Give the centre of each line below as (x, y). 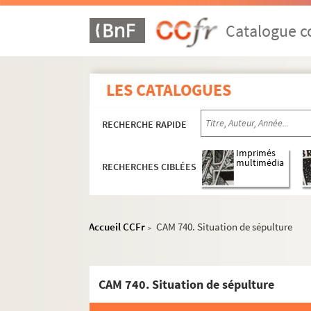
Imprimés (256, 153)
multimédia (260, 163)
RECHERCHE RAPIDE (145, 124)
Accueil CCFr (117, 227)
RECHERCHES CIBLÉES (150, 167)
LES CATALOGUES (169, 90)
